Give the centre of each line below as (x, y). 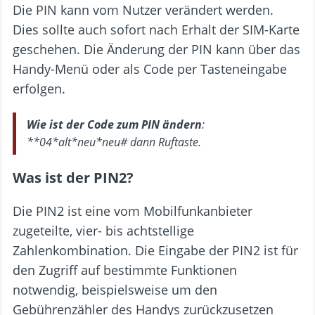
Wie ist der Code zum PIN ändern (114, 124)
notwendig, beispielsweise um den (115, 289)
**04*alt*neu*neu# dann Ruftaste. (114, 142)
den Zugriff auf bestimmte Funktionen (125, 270)
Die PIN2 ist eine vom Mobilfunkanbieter (133, 211)
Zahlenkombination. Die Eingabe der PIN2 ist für (155, 250)
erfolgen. (39, 88)
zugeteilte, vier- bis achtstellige (103, 230)
